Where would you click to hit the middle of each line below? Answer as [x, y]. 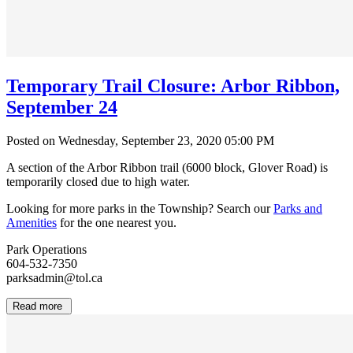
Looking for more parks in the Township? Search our [140, 208]
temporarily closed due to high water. [100, 181]
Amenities [32, 222]
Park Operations [46, 249]
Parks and [298, 208]
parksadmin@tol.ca [54, 277]
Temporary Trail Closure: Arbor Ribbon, [173, 85]
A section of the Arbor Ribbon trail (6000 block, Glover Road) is [167, 167]
